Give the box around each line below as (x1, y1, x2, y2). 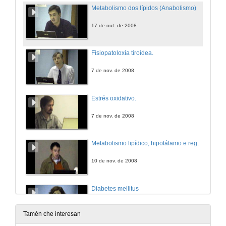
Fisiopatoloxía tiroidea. (91, 49, 153, 57)
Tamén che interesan (23, 210, 81, 218)
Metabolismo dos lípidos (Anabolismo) (91, 4, 196, 12)
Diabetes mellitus (91, 185, 139, 192)
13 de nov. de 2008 (91, 203, 137, 209)
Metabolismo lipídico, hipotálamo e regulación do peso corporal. (197, 140, 203, 147)
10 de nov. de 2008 (91, 158, 137, 164)
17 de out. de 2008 (91, 22, 137, 28)
